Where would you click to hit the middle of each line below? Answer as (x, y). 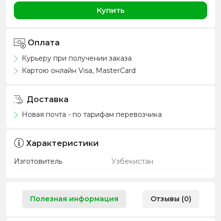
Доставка (47, 99)
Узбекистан (132, 161)
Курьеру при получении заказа (76, 58)
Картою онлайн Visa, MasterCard (78, 70)
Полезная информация (74, 199)
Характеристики (62, 143)
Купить (110, 10)
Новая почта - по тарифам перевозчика (91, 114)
